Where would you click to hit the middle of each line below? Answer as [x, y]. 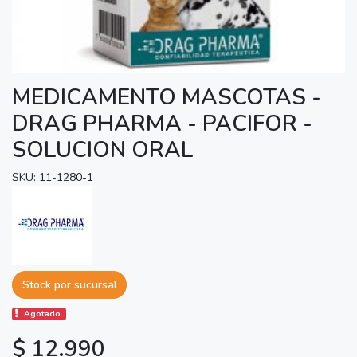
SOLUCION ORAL [103, 149]
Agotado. [44, 314]
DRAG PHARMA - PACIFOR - [162, 123]
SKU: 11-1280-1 [53, 177]
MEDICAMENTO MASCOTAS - [167, 97]
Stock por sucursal [69, 285]
